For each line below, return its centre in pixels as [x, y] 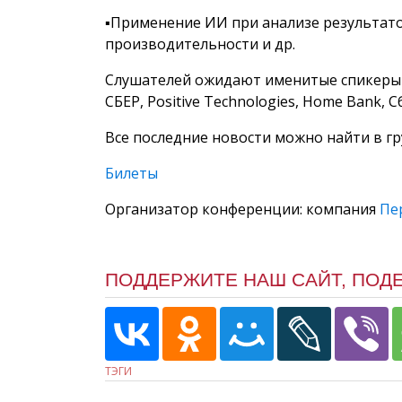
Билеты [131, 173]
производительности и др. [200, 44]
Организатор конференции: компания [242, 209]
